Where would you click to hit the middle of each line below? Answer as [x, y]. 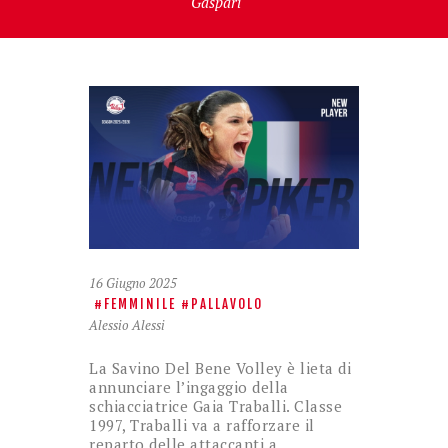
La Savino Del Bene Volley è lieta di [220, 367]
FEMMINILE [140, 304]
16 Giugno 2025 [133, 283]
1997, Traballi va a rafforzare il [202, 424]
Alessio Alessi [127, 325]
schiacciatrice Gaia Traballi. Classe [215, 405]
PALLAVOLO [227, 304]
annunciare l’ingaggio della [189, 386]
